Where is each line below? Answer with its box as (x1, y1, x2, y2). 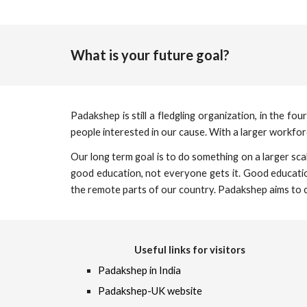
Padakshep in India (97, 265, 181, 276)
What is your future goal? (70, 47, 230, 63)
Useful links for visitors (134, 244, 246, 256)
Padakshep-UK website (97, 285, 202, 297)
